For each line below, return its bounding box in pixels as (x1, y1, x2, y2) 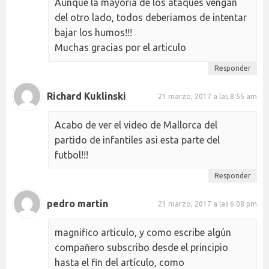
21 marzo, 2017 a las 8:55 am (158, 92, 257, 100)
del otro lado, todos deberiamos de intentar (55, 12, 247, 23)
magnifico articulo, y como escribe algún (55, 227, 231, 238)
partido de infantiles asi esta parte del (55, 134, 220, 145)
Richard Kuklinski (47, 90, 126, 101)
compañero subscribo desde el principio (55, 242, 228, 253)
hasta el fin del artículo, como (55, 257, 184, 268)
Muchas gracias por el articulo (55, 42, 186, 53)
